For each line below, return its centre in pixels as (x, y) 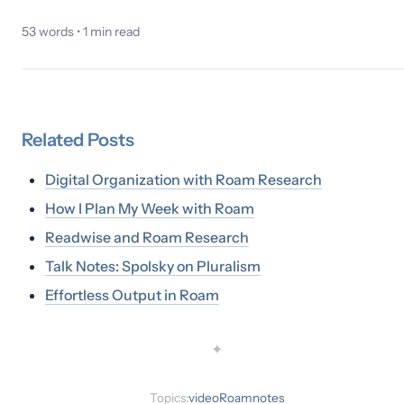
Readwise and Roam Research (147, 237)
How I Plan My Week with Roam (150, 208)
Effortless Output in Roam (132, 295)
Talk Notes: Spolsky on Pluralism (153, 266)
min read (114, 32)
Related (55, 140)
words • (60, 32)
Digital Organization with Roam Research (184, 179)
